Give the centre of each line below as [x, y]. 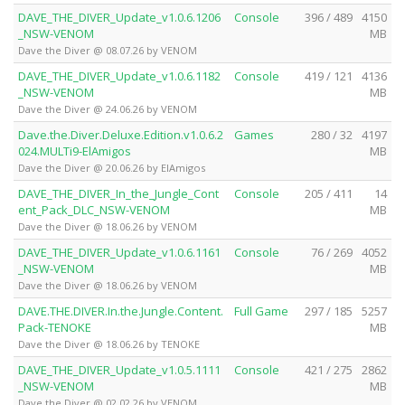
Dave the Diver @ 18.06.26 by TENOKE [109, 344]
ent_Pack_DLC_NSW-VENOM [94, 209]
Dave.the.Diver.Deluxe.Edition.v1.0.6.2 [121, 134]
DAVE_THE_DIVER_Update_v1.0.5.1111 [119, 369]
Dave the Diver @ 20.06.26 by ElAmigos [112, 167]
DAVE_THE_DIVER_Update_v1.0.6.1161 [119, 252]
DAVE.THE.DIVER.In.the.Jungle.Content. [121, 311]
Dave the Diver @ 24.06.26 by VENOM [108, 108]
